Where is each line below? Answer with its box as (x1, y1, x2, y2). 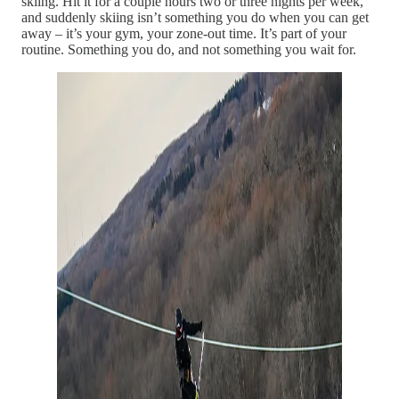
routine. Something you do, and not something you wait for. (21, 42, 356, 58)
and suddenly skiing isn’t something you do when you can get (21, 10, 369, 26)
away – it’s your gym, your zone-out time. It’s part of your (21, 26, 346, 42)
